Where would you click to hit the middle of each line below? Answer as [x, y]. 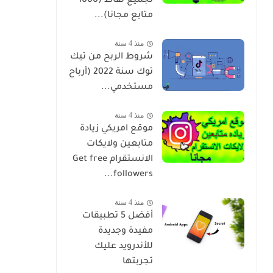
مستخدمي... [127, 88]
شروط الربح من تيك [112, 57]
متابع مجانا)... [124, 16]
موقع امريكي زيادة [116, 129]
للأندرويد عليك [124, 247]
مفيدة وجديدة [126, 232]
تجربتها [138, 262]
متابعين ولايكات [120, 144]
